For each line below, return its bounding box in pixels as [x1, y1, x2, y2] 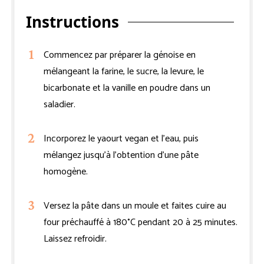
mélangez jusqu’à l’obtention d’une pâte [44, 147, 199, 163]
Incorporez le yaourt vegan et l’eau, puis [44, 130, 199, 147]
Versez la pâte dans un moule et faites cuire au [44, 197, 226, 214]
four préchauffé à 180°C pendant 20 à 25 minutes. [44, 214, 237, 230]
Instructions [26, 11, 119, 32]
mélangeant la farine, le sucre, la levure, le [44, 63, 204, 80]
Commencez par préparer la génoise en [44, 47, 196, 63]
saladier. [44, 96, 75, 113]
